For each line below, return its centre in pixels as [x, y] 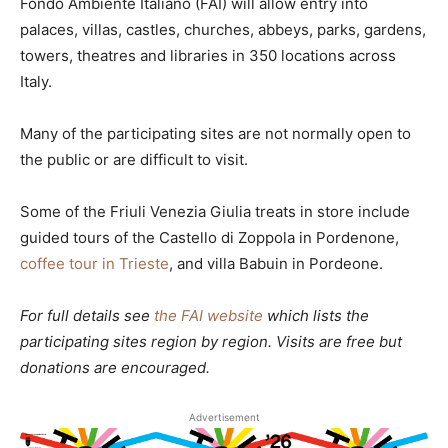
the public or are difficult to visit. [134, 159]
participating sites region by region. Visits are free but [211, 341]
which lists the [316, 315]
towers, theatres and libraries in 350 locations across [208, 55]
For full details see [87, 315]
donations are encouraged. [115, 367]
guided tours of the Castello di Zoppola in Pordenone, [209, 237]
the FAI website [208, 315]
